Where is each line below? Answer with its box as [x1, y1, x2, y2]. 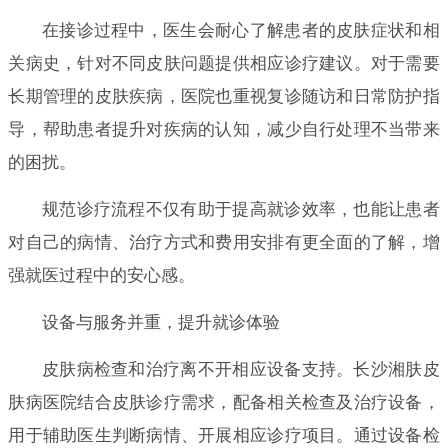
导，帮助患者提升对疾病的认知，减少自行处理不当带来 [8, 119, 440, 139]
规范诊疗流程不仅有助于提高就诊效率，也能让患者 [41, 199, 440, 219]
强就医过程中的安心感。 [8, 265, 196, 285]
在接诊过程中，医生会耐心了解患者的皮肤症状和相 [41, 20, 440, 40]
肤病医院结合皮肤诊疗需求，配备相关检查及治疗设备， [8, 392, 440, 412]
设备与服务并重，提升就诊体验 [41, 312, 280, 332]
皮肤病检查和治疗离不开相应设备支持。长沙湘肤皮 [41, 359, 440, 379]
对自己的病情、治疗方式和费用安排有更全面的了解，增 [8, 232, 440, 252]
